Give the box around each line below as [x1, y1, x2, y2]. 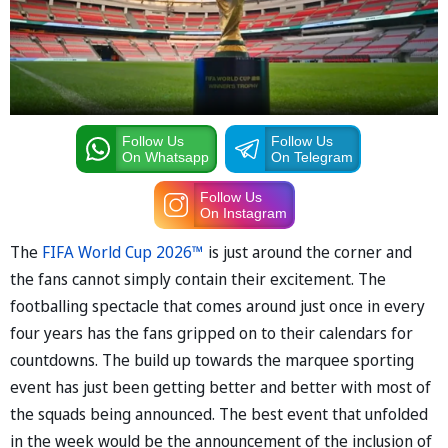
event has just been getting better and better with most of [10, 375, 431, 398]
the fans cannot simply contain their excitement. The [10, 267, 386, 290]
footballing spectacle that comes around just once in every [10, 294, 425, 317]
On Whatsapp [121, 148, 209, 165]
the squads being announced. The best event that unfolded [10, 402, 428, 425]
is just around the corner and [204, 240, 412, 263]
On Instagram [199, 204, 287, 221]
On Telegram [270, 148, 353, 165]
